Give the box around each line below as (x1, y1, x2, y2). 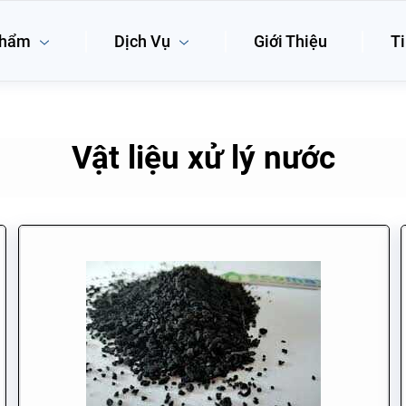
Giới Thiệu (254, 32, 327, 51)
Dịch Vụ (114, 32, 174, 51)
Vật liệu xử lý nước (71, 140, 335, 177)
